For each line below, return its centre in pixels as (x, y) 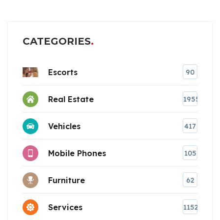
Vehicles (64, 126)
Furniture (67, 180)
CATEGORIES (57, 41)
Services (65, 207)
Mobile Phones (77, 153)
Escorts (63, 72)
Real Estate (71, 99)
